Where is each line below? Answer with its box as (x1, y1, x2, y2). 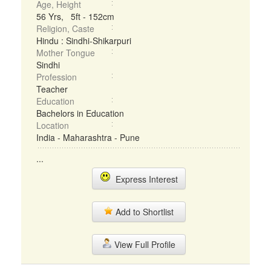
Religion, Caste (36, 22, 94, 34)
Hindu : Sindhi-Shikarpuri (36, 34, 131, 47)
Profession (36, 71, 77, 83)
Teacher (36, 83, 68, 95)
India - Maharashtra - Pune (36, 131, 140, 143)
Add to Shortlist (113, 206, 174, 218)
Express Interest (110, 173, 178, 185)
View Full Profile (111, 238, 175, 250)
